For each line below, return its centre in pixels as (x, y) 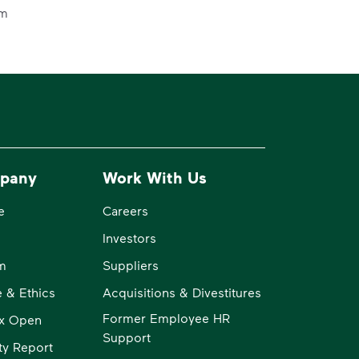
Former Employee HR (167, 317)
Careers (126, 210)
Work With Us (155, 177)
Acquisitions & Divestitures (182, 292)
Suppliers (131, 264)
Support (127, 337)
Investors (130, 237)
